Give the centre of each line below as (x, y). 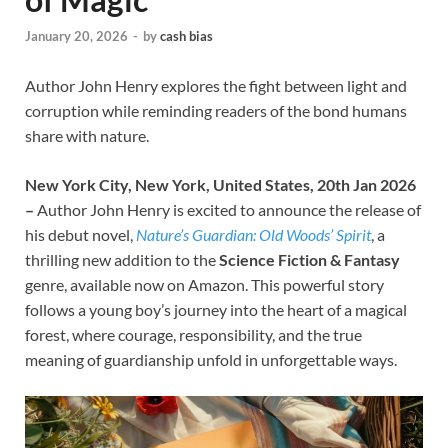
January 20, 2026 (76, 35)
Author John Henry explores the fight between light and (216, 85)
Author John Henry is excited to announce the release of (229, 209)
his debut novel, (80, 234)
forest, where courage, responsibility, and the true (193, 334)
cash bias (186, 35)
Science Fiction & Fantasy (309, 259)
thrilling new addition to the (122, 259)
